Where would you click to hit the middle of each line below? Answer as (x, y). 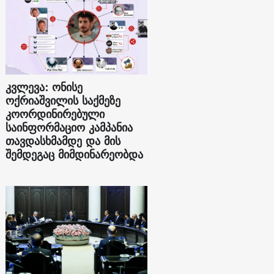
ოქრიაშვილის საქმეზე (63, 101)
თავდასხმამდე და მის (63, 141)
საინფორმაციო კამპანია (69, 128)
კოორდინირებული (55, 114)
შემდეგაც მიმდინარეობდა (75, 155)
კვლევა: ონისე (44, 87)
